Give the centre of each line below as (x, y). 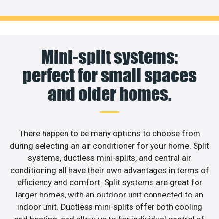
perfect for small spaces (109, 75)
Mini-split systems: (109, 56)
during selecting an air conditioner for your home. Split (109, 145)
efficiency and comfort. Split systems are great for (109, 182)
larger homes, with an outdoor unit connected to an (109, 194)
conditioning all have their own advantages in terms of (109, 170)
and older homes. (109, 94)
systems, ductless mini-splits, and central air (109, 158)
